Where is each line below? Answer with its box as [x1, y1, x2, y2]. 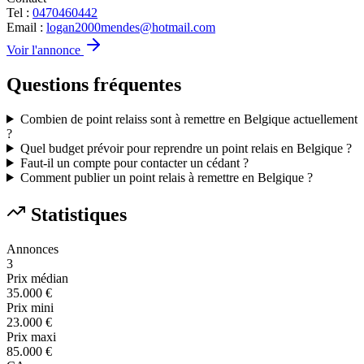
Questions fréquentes [6, 73, 181, 95]
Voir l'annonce [6, 42, 84, 57]
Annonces [6, 241, 58, 256]
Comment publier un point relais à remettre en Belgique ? [19, 170, 313, 184]
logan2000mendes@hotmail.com [46, 19, 215, 34]
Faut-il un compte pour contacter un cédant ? [19, 155, 249, 170]
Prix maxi [6, 329, 56, 344]
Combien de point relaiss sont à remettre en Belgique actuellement [19, 111, 357, 126]
